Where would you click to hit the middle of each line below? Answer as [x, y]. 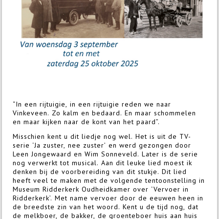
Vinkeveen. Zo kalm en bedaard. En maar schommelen [105, 113]
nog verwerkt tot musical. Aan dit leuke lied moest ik [103, 163]
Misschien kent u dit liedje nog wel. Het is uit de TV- [102, 137]
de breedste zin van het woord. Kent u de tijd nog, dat [106, 207]
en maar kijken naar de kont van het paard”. [87, 122]
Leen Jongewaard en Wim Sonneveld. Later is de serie [106, 154]
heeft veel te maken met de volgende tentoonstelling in [109, 181]
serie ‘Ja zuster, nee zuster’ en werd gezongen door [102, 145]
